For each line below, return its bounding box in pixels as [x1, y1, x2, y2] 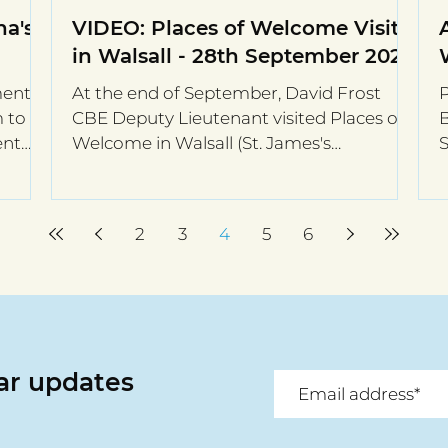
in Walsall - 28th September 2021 [72, 44, 410, 69]
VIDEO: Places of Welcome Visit [72, 16, 399, 41]
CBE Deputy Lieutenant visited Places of [72, 108, 404, 129]
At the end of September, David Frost [72, 83, 381, 104]
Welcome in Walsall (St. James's [72, 133, 331, 154]
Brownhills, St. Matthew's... [72, 158, 287, 179]
